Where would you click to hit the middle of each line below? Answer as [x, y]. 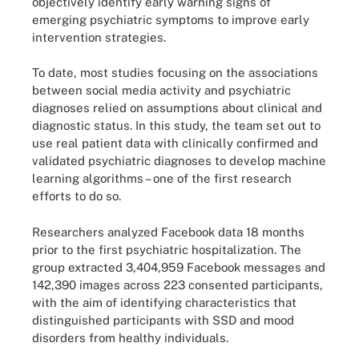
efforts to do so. [77, 196]
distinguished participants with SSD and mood [163, 320]
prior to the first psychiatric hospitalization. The [167, 249]
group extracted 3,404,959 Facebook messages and [179, 267]
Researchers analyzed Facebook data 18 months [168, 232]
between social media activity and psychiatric [161, 90]
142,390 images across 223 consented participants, [177, 284]
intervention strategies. [99, 37]
